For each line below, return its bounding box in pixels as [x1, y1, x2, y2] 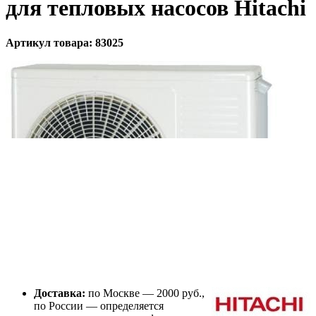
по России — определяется [34, 299, 164, 312]
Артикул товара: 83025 [6, 36, 123, 49]
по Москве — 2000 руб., [85, 286, 205, 299]
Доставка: [34, 286, 85, 299]
